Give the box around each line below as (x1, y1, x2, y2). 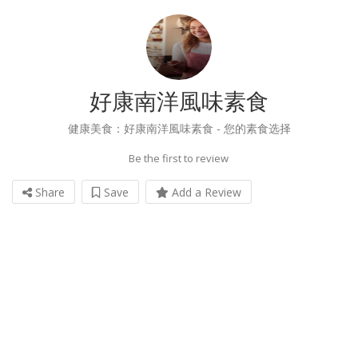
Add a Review (169, 184, 241, 200)
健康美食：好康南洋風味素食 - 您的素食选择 (67, 120, 291, 136)
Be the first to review (129, 150, 229, 165)
